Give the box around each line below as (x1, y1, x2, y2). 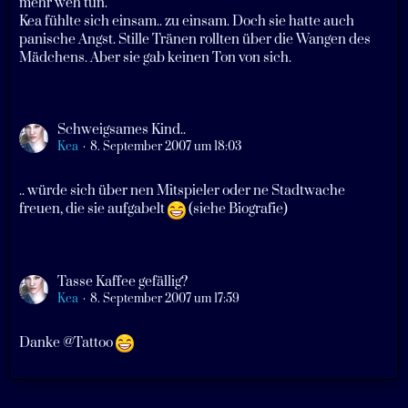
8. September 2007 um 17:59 (90, 291, 240, 306)
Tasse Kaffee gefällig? (57, 272, 188, 291)
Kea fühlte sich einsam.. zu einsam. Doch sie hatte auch (19, 13, 354, 31)
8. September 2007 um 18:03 (90, 139, 241, 155)
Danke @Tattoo (19, 333, 116, 352)
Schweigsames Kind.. (57, 121, 186, 139)
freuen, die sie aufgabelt (19, 200, 168, 219)
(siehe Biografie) (186, 200, 288, 219)
